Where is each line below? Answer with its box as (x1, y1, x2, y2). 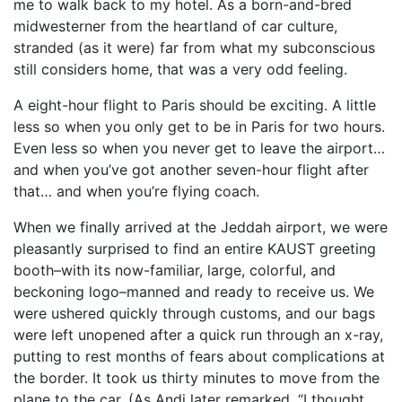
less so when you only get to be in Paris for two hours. (13, 118, 385, 135)
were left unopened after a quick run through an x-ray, (13, 326, 383, 344)
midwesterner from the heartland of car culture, (13, 17, 337, 35)
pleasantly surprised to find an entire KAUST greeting (13, 240, 376, 258)
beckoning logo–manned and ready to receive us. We (13, 283, 374, 301)
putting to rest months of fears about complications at (13, 347, 385, 365)
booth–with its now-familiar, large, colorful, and (13, 261, 336, 279)
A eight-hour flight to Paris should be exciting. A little (13, 96, 376, 114)
